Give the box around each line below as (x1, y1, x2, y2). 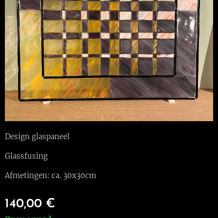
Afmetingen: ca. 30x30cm (5, 171, 96, 181)
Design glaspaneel (5, 132, 70, 142)
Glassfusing (5, 151, 48, 161)
